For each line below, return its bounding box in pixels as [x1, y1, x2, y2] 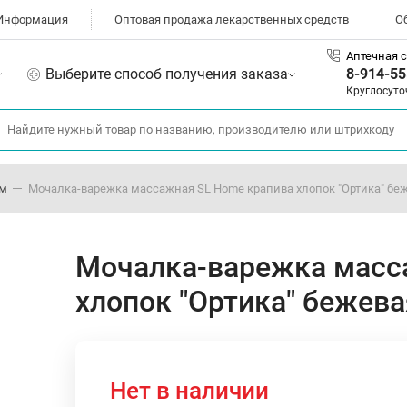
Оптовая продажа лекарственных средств [114, 13, 349, 26]
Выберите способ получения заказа [45, 65, 288, 83]
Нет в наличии [110, 376, 269, 404]
